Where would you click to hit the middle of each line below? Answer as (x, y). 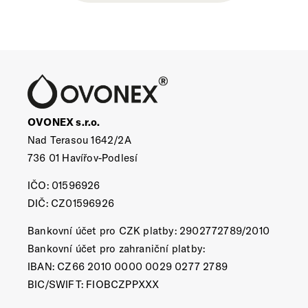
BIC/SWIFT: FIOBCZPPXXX (93, 284)
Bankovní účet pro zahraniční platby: (117, 249)
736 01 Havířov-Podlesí (83, 158)
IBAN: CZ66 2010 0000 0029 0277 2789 (128, 266)
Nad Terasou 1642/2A (79, 140)
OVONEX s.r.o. (64, 122)
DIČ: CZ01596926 (71, 203)
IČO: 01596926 (64, 185)
